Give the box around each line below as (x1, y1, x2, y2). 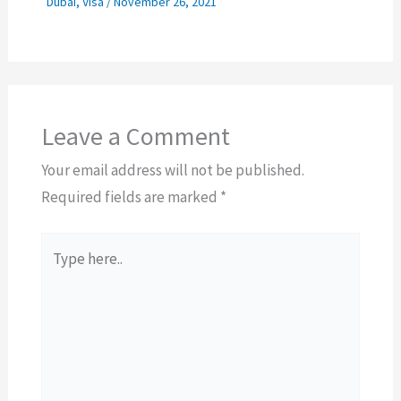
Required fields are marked (40, 186, 220, 207)
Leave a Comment (40, 119, 230, 152)
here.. (39, 262, 75, 283)
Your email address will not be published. (40, 159, 304, 180)
